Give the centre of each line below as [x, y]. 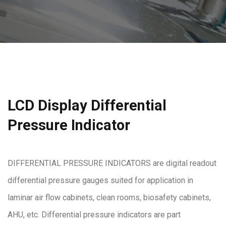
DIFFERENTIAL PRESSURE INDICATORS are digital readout [112, 163]
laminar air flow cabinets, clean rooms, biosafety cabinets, [109, 197]
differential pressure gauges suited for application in [100, 180]
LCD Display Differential [87, 105]
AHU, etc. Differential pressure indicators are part [94, 215]
